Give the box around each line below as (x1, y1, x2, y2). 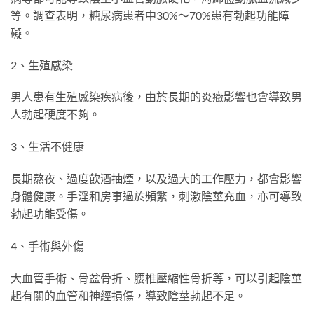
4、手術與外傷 (11, 238, 84, 252)
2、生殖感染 (11, 57, 73, 71)
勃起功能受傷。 (11, 207, 89, 221)
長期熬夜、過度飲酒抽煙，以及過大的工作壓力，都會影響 (11, 172, 302, 186)
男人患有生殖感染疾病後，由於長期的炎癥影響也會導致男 (11, 90, 302, 104)
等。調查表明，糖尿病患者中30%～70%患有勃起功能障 (11, 8, 289, 22)
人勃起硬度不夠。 (11, 107, 100, 121)
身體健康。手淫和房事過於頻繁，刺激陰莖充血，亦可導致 (11, 189, 302, 203)
